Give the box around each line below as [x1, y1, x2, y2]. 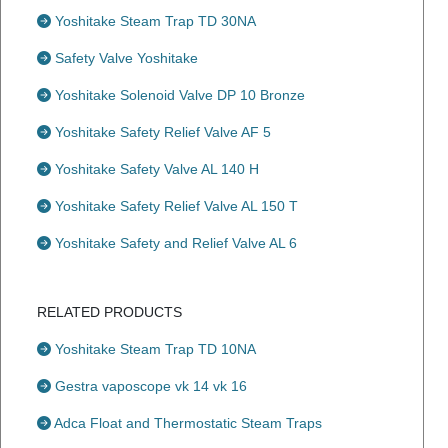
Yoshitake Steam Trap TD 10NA [51, 341, 256, 357]
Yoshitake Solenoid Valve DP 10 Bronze [51, 87, 305, 103]
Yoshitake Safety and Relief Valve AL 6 [51, 235, 297, 251]
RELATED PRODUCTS [37, 304, 182, 320]
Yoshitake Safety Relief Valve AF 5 [51, 124, 271, 140]
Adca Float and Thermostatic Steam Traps [51, 415, 322, 431]
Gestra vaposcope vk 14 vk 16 [51, 378, 247, 394]
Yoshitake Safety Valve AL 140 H [51, 161, 259, 177]
